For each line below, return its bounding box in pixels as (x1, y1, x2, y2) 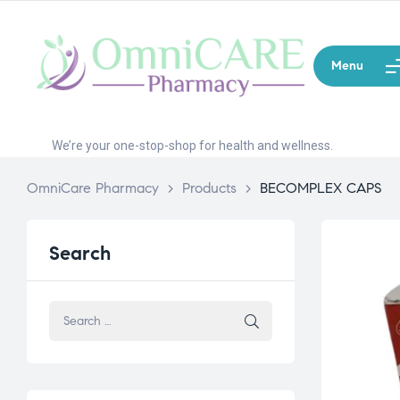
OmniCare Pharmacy (27, 179, 159, 197)
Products (182, 179, 237, 197)
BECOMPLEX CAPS (260, 179, 381, 197)
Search (49, 241, 111, 266)
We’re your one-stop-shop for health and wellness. (52, 138, 333, 154)
